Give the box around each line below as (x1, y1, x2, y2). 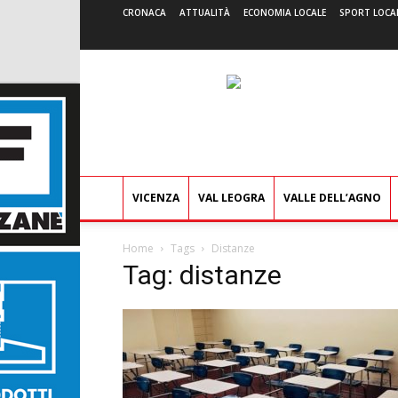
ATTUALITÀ (179, 6, 230, 19)
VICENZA (132, 190, 179, 205)
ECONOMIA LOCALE (243, 6, 326, 19)
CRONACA (123, 6, 166, 19)
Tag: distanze (123, 259, 282, 291)
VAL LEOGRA (198, 190, 265, 205)
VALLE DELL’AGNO (283, 190, 381, 205)
